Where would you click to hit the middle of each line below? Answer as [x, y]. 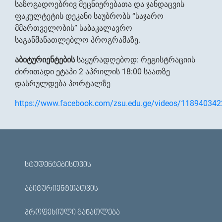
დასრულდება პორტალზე [63, 83]
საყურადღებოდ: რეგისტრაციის [135, 60]
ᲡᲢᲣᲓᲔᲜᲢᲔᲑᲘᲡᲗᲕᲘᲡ [58, 165]
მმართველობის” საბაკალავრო [74, 28]
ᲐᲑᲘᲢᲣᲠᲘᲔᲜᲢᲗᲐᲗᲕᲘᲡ [61, 189]
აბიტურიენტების [45, 60]
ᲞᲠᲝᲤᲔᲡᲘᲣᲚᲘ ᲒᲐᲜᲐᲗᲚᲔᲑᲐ [72, 213]
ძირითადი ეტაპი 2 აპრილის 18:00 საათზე [92, 72]
